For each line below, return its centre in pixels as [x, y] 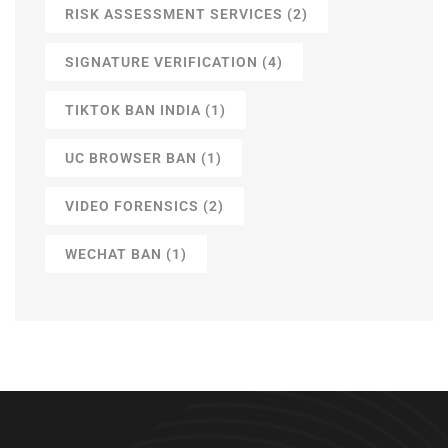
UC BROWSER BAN [131, 157]
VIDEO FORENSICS [132, 205]
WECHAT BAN [113, 253]
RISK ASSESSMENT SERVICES [174, 13]
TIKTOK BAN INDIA [133, 109]
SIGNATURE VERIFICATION [161, 61]
